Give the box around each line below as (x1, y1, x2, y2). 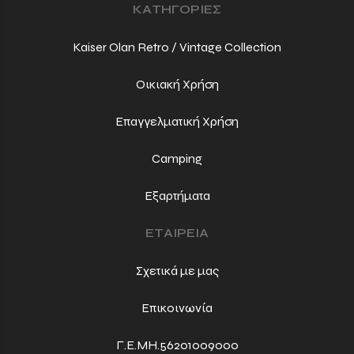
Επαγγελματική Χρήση (115, 113, 239, 129)
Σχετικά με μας (135, 262, 219, 278)
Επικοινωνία (141, 299, 213, 315)
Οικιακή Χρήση (135, 76, 219, 92)
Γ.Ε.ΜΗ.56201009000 (115, 337, 239, 352)
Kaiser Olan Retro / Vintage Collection (73, 39, 281, 55)
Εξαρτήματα (144, 188, 210, 204)
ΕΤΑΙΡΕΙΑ (145, 225, 209, 241)
